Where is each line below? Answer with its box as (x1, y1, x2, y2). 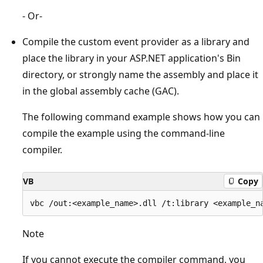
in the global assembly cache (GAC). (22, 84, 179, 97)
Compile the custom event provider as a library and (22, 35, 249, 48)
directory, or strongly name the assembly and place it (22, 68, 258, 81)
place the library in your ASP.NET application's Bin (22, 51, 241, 65)
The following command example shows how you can (22, 110, 260, 123)
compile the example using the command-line (22, 126, 225, 140)
